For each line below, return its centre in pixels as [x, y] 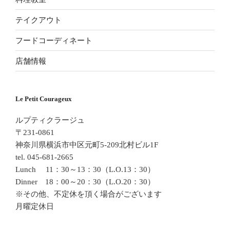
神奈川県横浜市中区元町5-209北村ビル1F [87, 145]
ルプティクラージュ [50, 120]
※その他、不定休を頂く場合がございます [89, 194]
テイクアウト [39, 20]
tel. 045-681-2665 [44, 157]
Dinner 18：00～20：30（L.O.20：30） [85, 181]
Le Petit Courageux [44, 99]
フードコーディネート [54, 40]
